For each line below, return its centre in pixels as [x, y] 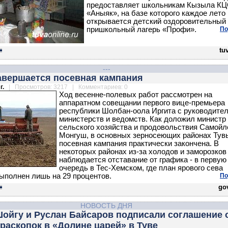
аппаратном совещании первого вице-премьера [142, 103]
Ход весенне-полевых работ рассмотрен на [136, 95]
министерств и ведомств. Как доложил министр [142, 119]
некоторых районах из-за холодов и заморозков [143, 152]
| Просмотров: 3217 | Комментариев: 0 [67, 87]
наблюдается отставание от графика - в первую [143, 160]
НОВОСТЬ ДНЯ [106, 206]
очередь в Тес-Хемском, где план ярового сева [141, 168]
